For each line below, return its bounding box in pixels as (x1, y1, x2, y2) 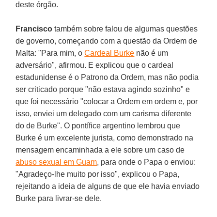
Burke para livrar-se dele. (15, 194, 102, 202)
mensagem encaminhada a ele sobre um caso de (15, 145, 185, 154)
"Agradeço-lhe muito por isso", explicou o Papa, (15, 170, 180, 178)
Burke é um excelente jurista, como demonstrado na (15, 133, 194, 142)
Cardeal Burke (84, 48, 135, 57)
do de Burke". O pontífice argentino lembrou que (15, 121, 181, 130)
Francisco (15, 24, 53, 33)
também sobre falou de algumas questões (52, 24, 198, 33)
